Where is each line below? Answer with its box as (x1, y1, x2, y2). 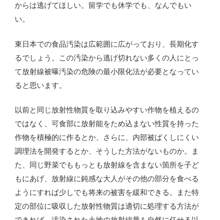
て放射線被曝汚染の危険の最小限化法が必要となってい (15, 67, 199, 76)
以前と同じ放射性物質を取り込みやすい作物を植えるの (15, 106, 199, 114)
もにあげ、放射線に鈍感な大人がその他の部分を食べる (15, 174, 199, 183)
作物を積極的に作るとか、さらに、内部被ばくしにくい (15, 133, 199, 142)
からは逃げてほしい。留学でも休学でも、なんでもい (15, 1, 192, 10)
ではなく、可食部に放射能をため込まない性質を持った (15, 119, 199, 128)
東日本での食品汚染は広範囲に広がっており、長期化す (15, 39, 199, 48)
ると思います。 (15, 81, 66, 89)
